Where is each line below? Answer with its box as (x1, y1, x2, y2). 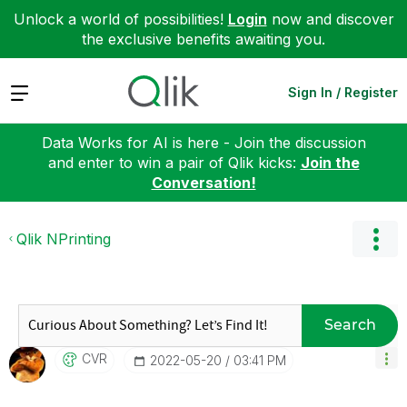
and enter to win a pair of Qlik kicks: (47, 153, 301, 172)
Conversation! (151, 173, 256, 192)
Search (323, 316, 376, 333)
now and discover (266, 10, 394, 28)
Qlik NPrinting (16, 229, 111, 248)
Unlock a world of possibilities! (13, 10, 228, 28)
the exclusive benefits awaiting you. (82, 30, 325, 48)
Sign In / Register (288, 84, 398, 100)
